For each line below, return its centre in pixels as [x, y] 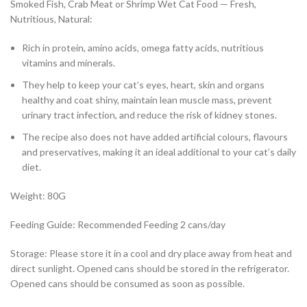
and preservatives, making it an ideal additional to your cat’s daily [159, 152]
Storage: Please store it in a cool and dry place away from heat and [151, 254]
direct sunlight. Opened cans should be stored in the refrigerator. [150, 269]
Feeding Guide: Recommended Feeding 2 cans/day [118, 225]
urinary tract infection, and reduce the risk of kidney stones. [149, 115]
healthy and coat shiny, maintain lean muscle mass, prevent [147, 100]
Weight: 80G [38, 196]
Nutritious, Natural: [51, 19]
